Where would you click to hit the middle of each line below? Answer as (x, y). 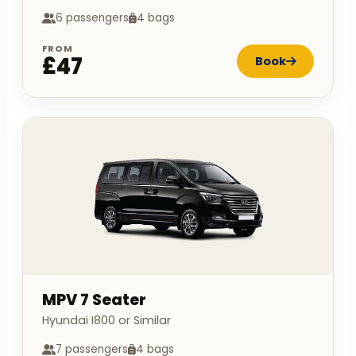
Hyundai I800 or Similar (106, 321)
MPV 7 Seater (94, 300)
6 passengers (92, 18)
